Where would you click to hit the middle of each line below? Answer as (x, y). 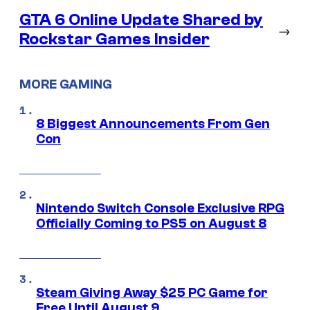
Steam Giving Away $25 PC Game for (152, 293)
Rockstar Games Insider (115, 39)
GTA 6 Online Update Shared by (141, 20)
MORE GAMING (66, 85)
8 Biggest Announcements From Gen (153, 124)
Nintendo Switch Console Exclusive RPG (160, 208)
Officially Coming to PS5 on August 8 (151, 224)
